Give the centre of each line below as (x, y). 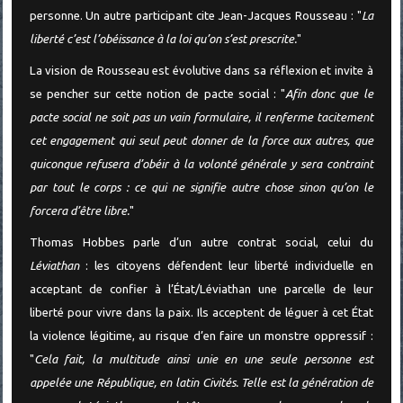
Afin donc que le (329, 94)
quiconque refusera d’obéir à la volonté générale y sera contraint (201, 165)
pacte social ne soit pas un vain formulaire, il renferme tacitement (201, 118)
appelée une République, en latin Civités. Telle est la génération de (201, 382)
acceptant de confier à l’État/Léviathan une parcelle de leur (201, 289)
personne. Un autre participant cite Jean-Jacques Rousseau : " (195, 16)
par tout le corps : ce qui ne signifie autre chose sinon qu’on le (201, 188)
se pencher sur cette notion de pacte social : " (157, 94)
